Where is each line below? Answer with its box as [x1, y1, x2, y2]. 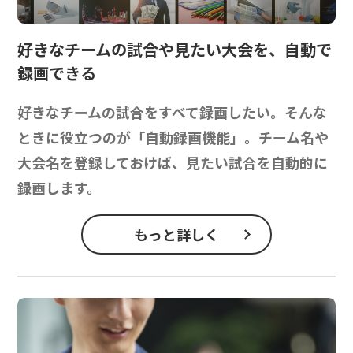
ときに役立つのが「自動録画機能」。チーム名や [17, 126, 329, 147]
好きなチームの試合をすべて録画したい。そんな [17, 101, 328, 122]
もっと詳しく [133, 224, 219, 245]
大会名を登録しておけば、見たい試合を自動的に [17, 151, 329, 173]
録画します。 [17, 176, 102, 198]
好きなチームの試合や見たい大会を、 [17, 37, 285, 61]
